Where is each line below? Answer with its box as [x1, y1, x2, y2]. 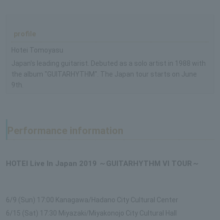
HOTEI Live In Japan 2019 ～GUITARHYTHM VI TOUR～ [6, 159, 199, 168]
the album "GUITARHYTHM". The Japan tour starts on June [11, 70, 197, 78]
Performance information [7, 124, 123, 137]
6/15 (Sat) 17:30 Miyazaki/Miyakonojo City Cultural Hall [6, 209, 177, 217]
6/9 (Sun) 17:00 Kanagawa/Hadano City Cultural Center [6, 195, 178, 204]
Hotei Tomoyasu [11, 46, 63, 54]
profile [14, 29, 36, 38]
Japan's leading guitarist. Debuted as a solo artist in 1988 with [11, 59, 206, 67]
